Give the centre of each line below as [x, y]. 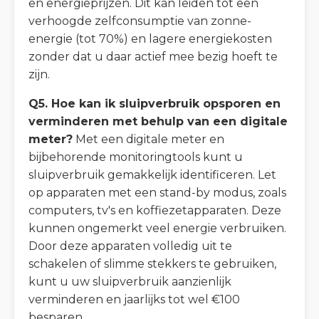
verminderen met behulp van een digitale [158, 122]
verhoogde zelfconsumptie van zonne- [140, 21]
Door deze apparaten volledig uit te [130, 246]
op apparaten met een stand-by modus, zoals [157, 193]
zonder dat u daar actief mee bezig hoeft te [153, 57]
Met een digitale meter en [148, 140]
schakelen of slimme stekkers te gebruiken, [152, 264]
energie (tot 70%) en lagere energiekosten [150, 39]
